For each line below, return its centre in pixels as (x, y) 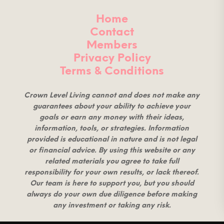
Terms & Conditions (112, 71)
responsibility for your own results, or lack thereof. (112, 172)
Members (112, 45)
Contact (112, 32)
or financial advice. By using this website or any (112, 150)
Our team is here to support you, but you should (112, 183)
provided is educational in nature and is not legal (112, 139)
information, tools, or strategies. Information (112, 128)
